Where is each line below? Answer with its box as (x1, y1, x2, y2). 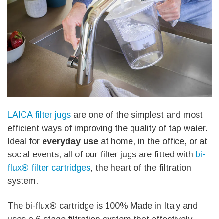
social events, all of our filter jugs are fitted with (7, 150, 196, 160)
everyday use (42, 136, 98, 147)
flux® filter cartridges (7, 163, 90, 173)
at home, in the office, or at (98, 136, 207, 147)
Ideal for (7, 136, 42, 147)
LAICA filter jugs (7, 110, 71, 120)
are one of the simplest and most (71, 110, 203, 120)
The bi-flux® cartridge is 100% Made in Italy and (7, 200, 197, 211)
